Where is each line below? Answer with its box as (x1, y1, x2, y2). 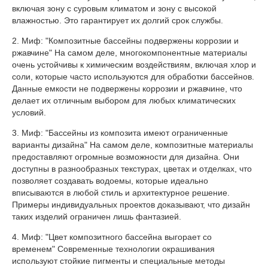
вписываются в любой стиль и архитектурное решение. (12, 187, 230, 197)
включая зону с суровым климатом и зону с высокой (12, 3, 217, 13)
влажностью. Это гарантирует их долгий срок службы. (12, 15, 226, 25)
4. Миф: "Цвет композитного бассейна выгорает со (12, 232, 212, 242)
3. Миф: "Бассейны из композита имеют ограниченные (12, 127, 228, 138)
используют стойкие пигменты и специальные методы (12, 255, 225, 266)
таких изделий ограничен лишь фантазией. (12, 211, 184, 221)
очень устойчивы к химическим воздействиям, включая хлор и (12, 59, 256, 69)
